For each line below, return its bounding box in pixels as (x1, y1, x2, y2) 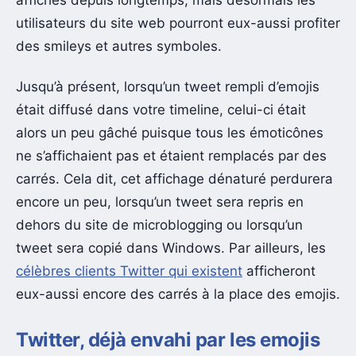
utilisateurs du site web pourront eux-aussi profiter (16, 14, 340, 31)
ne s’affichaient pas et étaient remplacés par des (16, 148, 327, 164)
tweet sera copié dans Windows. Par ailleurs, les (16, 240, 326, 257)
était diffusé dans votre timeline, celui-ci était (16, 102, 306, 118)
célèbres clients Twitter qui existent (16, 263, 242, 280)
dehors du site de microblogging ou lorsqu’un (16, 217, 303, 234)
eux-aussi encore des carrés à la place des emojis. (16, 286, 340, 303)
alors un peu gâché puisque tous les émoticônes (16, 125, 323, 141)
